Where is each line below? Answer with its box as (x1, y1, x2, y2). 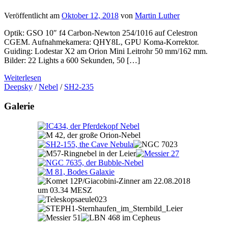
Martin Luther (135, 11, 180, 20)
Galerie (4, 101, 34, 112)
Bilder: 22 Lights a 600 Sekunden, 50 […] (4, 55, 140, 65)
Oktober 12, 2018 (62, 11, 119, 20)
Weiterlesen (4, 73, 41, 82)
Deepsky (4, 82, 33, 91)
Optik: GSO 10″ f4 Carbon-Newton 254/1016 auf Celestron (4, 28, 197, 37)
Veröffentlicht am (4, 11, 62, 20)
